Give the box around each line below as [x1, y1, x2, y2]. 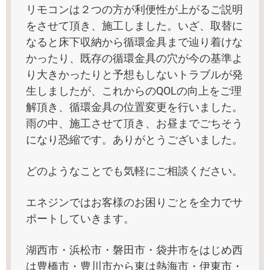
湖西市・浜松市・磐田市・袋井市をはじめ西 [26, 243, 243, 257]
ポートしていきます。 [26, 212, 134, 225]
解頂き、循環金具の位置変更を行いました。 [26, 100, 243, 113]
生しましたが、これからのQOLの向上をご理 [26, 84, 242, 97]
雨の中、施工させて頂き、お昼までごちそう [26, 116, 243, 130]
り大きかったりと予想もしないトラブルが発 [26, 67, 243, 81]
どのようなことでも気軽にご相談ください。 [26, 165, 243, 178]
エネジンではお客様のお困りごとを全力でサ [26, 196, 243, 209]
